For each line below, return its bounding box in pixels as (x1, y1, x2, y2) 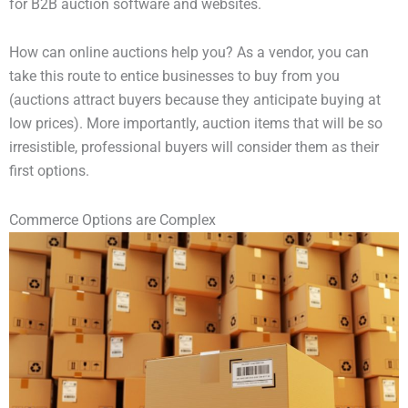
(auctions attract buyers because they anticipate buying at (9, 92, 381, 109)
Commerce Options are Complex (9, 211, 216, 229)
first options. (9, 163, 89, 180)
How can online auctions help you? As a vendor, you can (9, 45, 369, 62)
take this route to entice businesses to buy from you (9, 68, 340, 86)
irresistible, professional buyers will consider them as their (9, 139, 379, 157)
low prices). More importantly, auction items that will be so (9, 116, 382, 133)
